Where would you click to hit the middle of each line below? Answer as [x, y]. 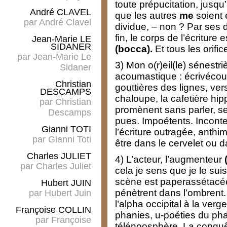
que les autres [147, 15]
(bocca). [134, 49]
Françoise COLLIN [53, 210]
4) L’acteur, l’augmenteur [170, 159]
